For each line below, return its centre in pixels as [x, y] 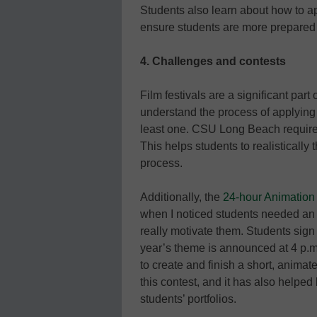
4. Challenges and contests [213, 61]
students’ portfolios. [188, 299]
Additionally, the [181, 197]
